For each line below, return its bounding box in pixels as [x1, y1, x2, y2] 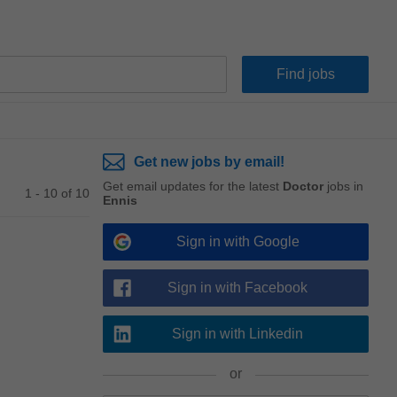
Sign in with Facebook [167, 280, 307, 295]
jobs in [323, 179, 363, 193]
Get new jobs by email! [134, 154, 284, 169]
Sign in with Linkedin [172, 326, 303, 341]
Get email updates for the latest [103, 179, 283, 193]
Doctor [283, 179, 323, 193]
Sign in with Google [175, 234, 300, 249]
